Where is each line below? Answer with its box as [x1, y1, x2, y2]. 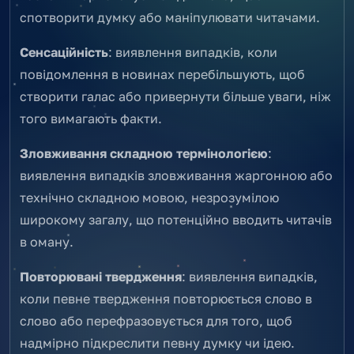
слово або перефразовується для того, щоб [20, 312, 292, 329]
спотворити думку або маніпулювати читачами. [20, 9, 320, 25]
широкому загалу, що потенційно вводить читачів [20, 211, 332, 228]
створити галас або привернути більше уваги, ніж [20, 88, 331, 104]
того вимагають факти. [20, 110, 162, 126]
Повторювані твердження [20, 268, 182, 284]
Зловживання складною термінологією [20, 145, 268, 161]
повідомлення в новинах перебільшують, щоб [20, 66, 305, 82]
